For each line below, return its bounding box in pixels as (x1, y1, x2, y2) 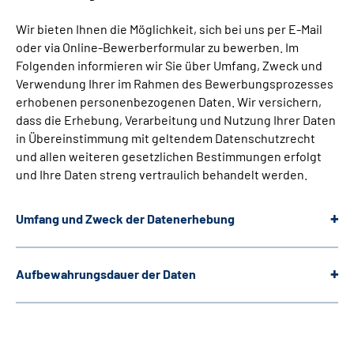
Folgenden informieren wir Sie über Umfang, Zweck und (16, 58, 322, 73)
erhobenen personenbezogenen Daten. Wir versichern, (16, 94, 322, 110)
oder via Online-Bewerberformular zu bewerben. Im (16, 40, 299, 55)
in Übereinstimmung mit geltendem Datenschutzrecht (16, 130, 315, 146)
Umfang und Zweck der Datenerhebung (16, 211, 235, 227)
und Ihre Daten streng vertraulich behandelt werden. (16, 167, 307, 183)
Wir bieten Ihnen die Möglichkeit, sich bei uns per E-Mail (16, 21, 322, 37)
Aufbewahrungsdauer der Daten (16, 266, 196, 282)
